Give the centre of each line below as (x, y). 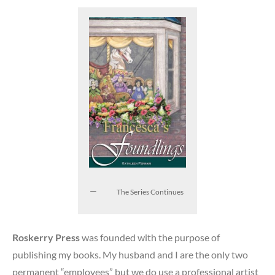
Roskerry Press (46, 237)
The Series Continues (150, 192)
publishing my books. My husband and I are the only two (130, 254)
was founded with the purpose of (150, 237)
